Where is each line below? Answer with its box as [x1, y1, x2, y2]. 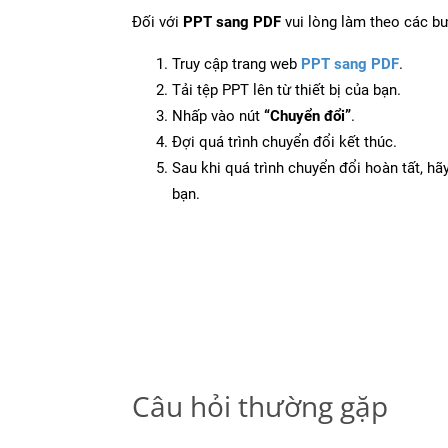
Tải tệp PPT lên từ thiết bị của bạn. [172, 80, 401, 99]
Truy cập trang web [172, 54, 301, 73]
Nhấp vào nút [172, 106, 264, 125]
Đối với [132, 12, 183, 31]
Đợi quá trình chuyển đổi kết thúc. [172, 132, 397, 151]
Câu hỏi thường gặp [132, 386, 388, 425]
